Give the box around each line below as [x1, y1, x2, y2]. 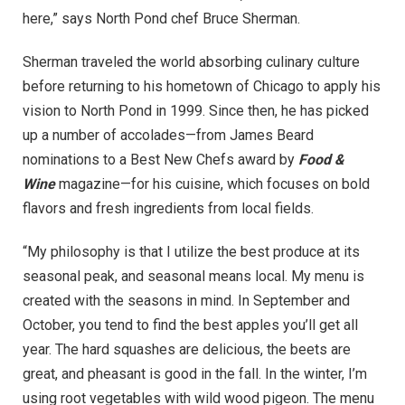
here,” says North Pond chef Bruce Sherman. [23, 10, 300, 28]
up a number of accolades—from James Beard [23, 127, 314, 144]
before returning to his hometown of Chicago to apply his [23, 78, 381, 95]
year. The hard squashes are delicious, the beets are [23, 340, 351, 358]
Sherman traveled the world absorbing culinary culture [23, 53, 360, 71]
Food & [298, 151, 344, 168]
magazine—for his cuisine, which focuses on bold [55, 175, 370, 193]
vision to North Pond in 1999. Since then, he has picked [23, 102, 369, 119]
